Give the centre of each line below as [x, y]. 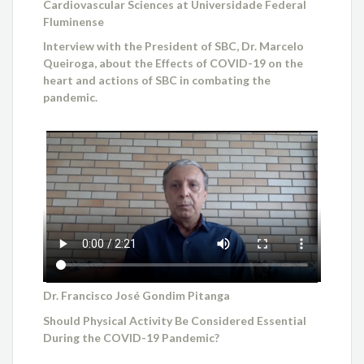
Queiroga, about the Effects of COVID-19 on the [173, 63]
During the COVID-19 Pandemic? [132, 337]
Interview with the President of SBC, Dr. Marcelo [174, 46]
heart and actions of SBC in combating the [157, 80]
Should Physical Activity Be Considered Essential [175, 320]
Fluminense [74, 21]
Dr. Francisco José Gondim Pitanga [137, 296]
